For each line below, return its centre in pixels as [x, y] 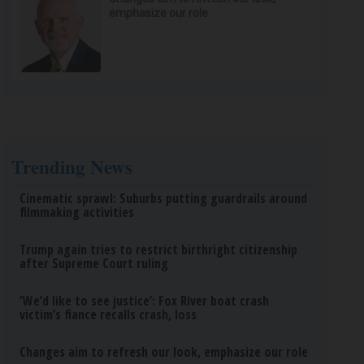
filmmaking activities [77, 212]
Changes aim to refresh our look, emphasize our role [164, 352]
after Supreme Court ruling [94, 263]
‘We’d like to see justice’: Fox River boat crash [145, 301]
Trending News [72, 167]
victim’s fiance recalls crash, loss [108, 314]
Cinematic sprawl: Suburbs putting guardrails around [164, 198]
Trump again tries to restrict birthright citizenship [159, 249]
